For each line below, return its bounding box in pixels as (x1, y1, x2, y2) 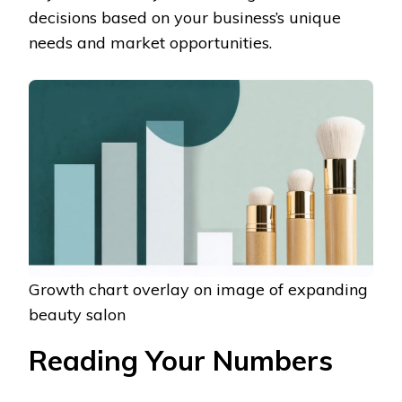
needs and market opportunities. (29, 32, 272, 54)
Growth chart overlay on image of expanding (29, 278, 368, 300)
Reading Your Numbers (29, 342, 333, 378)
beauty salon (29, 303, 126, 325)
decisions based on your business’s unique (29, 7, 341, 29)
